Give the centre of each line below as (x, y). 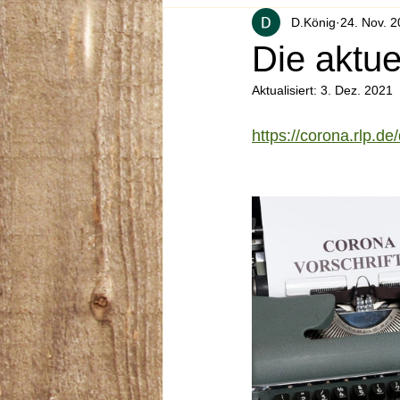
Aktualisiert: (286, 90)
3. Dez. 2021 (357, 90)
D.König (313, 22)
